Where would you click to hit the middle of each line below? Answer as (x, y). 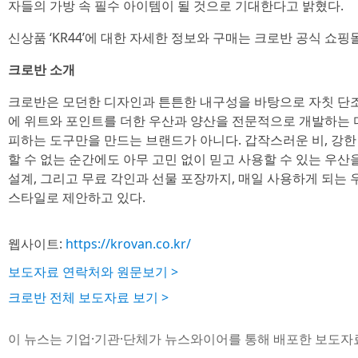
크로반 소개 (42, 70)
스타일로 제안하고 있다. (77, 197)
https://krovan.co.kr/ (128, 244)
